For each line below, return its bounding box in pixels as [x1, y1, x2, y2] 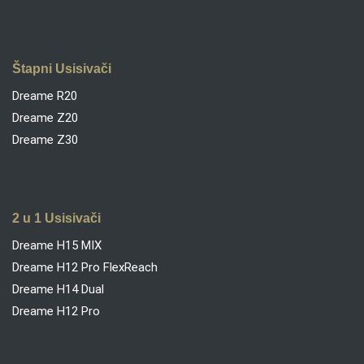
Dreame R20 [12, 89, 77, 104]
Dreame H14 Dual [12, 281, 104, 297]
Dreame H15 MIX [12, 237, 102, 253]
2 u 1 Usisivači [12, 210, 101, 225]
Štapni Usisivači [12, 62, 111, 76]
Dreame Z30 [12, 132, 78, 148]
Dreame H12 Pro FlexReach [12, 259, 158, 275]
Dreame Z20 [12, 110, 78, 126]
